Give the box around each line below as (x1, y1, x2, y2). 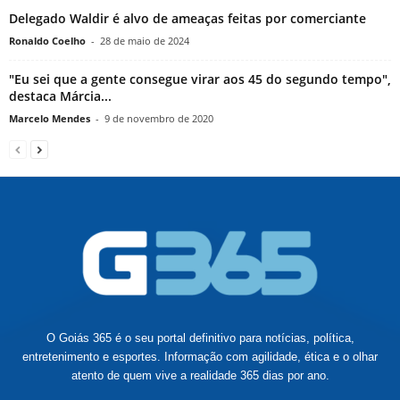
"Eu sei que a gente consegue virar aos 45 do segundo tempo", (9, 71, 391, 88)
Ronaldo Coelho (9, 34, 86, 48)
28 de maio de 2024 (100, 34, 189, 48)
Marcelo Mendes (9, 112, 90, 126)
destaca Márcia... (9, 87, 112, 105)
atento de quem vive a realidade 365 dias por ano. (71, 369, 329, 383)
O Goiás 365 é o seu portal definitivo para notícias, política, (46, 331, 354, 346)
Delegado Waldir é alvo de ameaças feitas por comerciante (9, 10, 366, 28)
